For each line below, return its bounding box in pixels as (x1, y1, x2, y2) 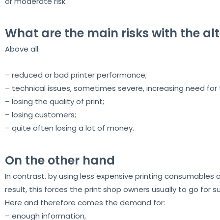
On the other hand (5, 152, 115, 168)
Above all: (5, 44, 40, 55)
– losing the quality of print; (5, 96, 104, 107)
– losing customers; (5, 110, 76, 120)
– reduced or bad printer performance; (5, 70, 147, 81)
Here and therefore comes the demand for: (5, 197, 165, 208)
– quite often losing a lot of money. (5, 123, 134, 134)
